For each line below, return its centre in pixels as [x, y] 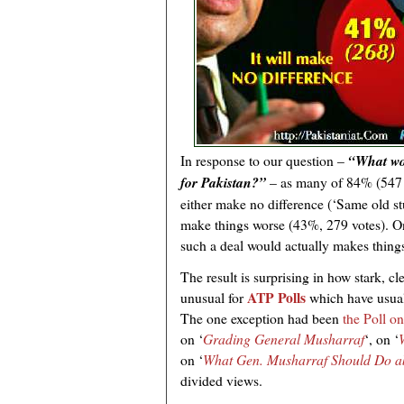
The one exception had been [262, 318]
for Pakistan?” [223, 183]
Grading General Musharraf [284, 339]
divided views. [221, 381]
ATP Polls [276, 298]
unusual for [214, 298]
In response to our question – [264, 161]
